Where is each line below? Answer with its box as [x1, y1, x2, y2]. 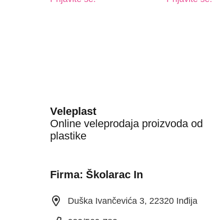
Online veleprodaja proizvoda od [50, 117, 203, 130]
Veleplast [50, 105, 96, 118]
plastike [50, 130, 86, 142]
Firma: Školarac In [50, 168, 143, 181]
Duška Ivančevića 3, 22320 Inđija [68, 196, 197, 206]
